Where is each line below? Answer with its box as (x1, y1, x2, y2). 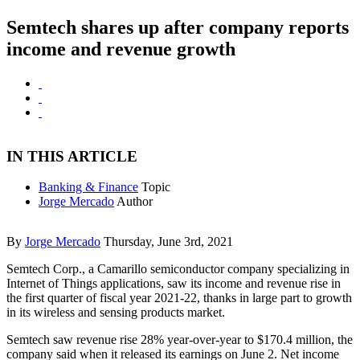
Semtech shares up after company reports (6, 17, 349, 38)
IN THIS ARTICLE (6, 147, 137, 165)
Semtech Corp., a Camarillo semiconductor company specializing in (6, 262, 350, 276)
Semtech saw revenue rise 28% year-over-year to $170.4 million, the (6, 333, 353, 347)
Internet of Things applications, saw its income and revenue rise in (6, 276, 341, 291)
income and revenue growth (6, 39, 235, 59)
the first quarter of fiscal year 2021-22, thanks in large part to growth (6, 291, 352, 305)
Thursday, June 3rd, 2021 (104, 235, 233, 249)
